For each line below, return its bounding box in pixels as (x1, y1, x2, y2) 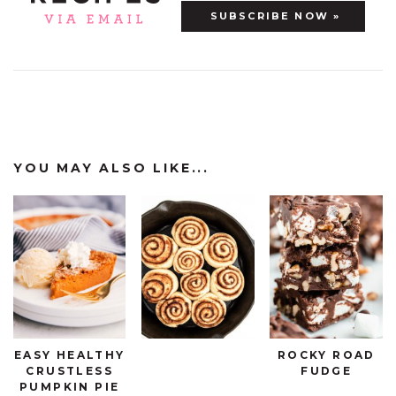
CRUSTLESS (26, 363, 114, 377)
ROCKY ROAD (277, 347, 376, 362)
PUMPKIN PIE (19, 379, 120, 393)
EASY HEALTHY (13, 347, 126, 362)
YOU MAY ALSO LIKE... (13, 159, 209, 176)
